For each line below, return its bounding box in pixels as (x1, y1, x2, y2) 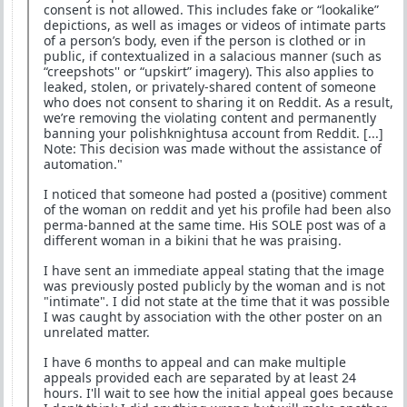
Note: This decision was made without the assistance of (44, 139, 382, 157)
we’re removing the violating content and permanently (44, 108, 376, 126)
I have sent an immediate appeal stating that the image (44, 261, 384, 279)
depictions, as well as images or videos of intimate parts (44, 15, 386, 34)
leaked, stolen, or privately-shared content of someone (44, 77, 376, 95)
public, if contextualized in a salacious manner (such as (44, 46, 382, 65)
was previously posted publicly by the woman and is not (44, 276, 385, 294)
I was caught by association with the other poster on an (44, 307, 382, 325)
